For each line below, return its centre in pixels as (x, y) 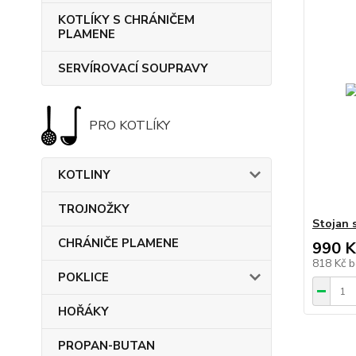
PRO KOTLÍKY (130, 126)
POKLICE (83, 277)
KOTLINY (84, 175)
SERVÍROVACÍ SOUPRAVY (133, 68)
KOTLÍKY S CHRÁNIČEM (126, 20)
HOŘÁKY (83, 311)
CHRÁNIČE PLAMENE (118, 243)
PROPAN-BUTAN (106, 346)
